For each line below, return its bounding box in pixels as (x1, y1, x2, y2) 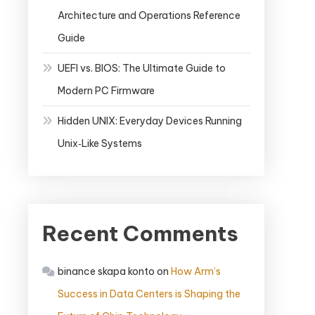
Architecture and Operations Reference (58, 9, 240, 22)
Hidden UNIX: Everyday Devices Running (58, 115, 242, 128)
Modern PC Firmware (58, 84, 155, 98)
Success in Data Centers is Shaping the (58, 288, 240, 301)
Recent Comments (42, 220, 238, 247)
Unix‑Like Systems (58, 137, 142, 150)
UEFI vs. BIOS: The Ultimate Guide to (58, 62, 226, 75)
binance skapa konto (58, 265, 155, 278)
